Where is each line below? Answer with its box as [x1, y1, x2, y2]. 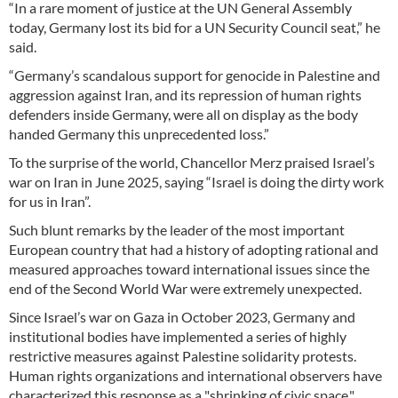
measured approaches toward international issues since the [9, 260, 370, 278]
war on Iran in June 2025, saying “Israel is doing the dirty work [9, 173, 384, 191]
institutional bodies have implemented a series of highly [9, 328, 346, 346]
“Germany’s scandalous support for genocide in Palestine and [9, 67, 380, 84]
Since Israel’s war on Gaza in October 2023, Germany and [9, 308, 355, 326]
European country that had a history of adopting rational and [9, 241, 378, 259]
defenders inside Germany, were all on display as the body [9, 106, 358, 123]
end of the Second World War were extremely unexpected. [9, 280, 362, 298]
